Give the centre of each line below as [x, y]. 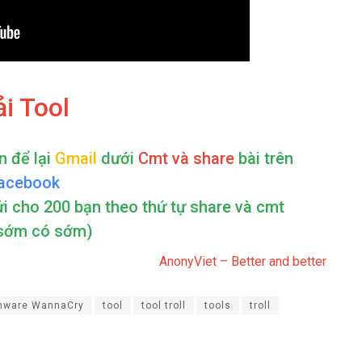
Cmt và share [184, 159]
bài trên [264, 159]
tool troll [164, 306]
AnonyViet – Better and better [243, 262]
